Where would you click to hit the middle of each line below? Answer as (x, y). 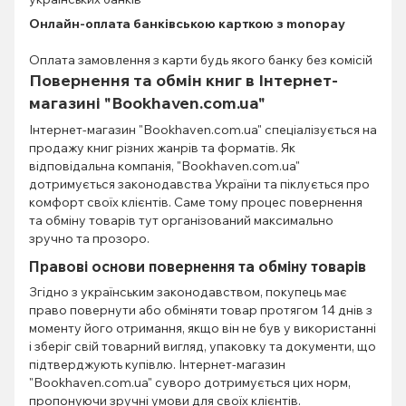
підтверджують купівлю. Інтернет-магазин (157, 364)
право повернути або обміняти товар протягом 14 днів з (201, 309)
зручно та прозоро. (89, 238)
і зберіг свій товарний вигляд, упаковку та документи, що (203, 346)
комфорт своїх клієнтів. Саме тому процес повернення (196, 202)
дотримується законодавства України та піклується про (199, 184)
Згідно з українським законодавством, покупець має (188, 291)
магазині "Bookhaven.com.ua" (147, 102)
